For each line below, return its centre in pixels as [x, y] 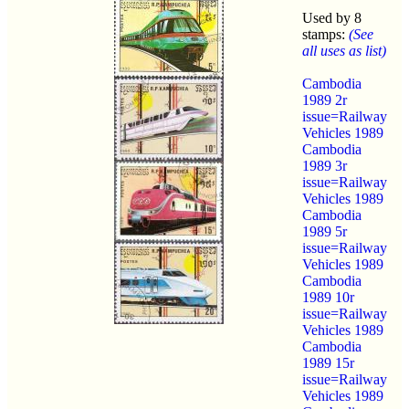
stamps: [325, 34]
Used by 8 [332, 17]
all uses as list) [344, 50]
